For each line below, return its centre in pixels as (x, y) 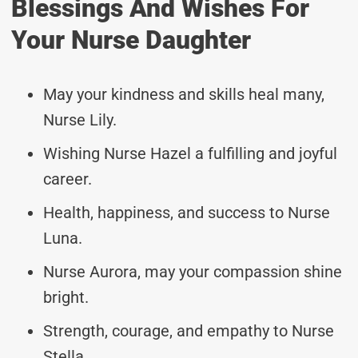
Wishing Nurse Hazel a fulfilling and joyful (190, 153)
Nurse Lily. (80, 119)
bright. (66, 297)
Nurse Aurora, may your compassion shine (193, 271)
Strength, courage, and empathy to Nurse (189, 330)
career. (68, 179)
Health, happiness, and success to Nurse (187, 212)
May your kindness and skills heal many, (184, 94)
